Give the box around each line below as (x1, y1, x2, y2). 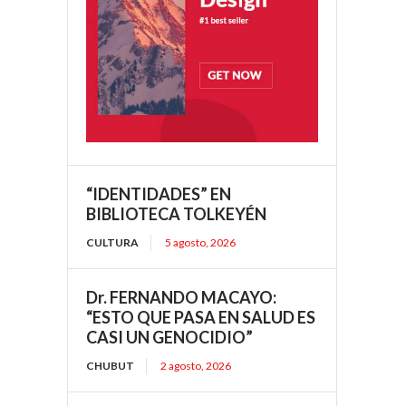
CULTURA (86, 236, 140, 250)
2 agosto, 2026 (160, 359, 232, 373)
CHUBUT (86, 359, 135, 373)
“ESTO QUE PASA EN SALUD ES (86, 307, 316, 328)
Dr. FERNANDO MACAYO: (86, 287, 277, 308)
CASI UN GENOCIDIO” (86, 327, 254, 348)
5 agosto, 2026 (165, 236, 237, 250)
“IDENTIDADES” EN (86, 184, 232, 205)
